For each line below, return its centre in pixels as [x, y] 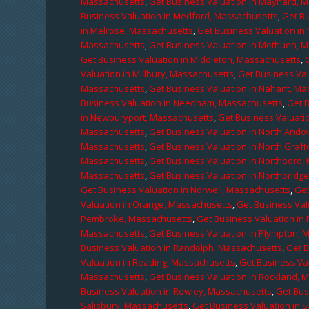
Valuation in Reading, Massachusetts [158, 262]
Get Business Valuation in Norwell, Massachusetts [186, 189]
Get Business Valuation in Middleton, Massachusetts [191, 59]
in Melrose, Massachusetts [137, 30]
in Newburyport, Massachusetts [148, 117]
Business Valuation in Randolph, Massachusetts [182, 247]
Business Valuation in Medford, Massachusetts [180, 16]
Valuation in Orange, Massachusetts [157, 204]
